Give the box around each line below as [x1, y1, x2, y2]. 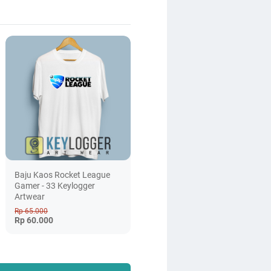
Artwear [15, 192, 45, 202]
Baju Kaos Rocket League [15, 170, 111, 180]
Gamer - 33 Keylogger [15, 181, 96, 191]
